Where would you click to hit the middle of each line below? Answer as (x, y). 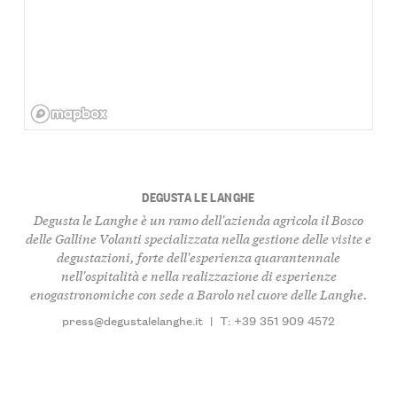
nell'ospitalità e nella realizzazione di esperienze (198, 276)
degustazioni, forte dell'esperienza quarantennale (198, 257)
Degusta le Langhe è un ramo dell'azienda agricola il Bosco (198, 220)
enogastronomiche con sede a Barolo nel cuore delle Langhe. (198, 294)
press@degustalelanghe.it (132, 319)
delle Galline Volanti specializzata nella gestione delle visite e (198, 238)
